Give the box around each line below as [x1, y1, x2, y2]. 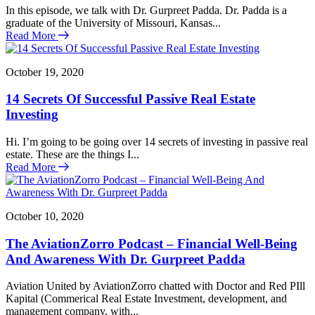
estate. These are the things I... [6, 148, 139, 160]
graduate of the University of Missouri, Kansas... [6, 16, 221, 29]
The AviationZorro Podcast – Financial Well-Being [6, 236, 297, 251]
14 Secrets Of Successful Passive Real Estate [6, 91, 255, 107]
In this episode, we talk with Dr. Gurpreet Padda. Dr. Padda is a [6, 4, 287, 16]
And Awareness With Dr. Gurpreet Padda [6, 251, 245, 266]
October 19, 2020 [6, 65, 84, 78]
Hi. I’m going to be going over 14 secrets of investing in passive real [6, 135, 308, 148]
